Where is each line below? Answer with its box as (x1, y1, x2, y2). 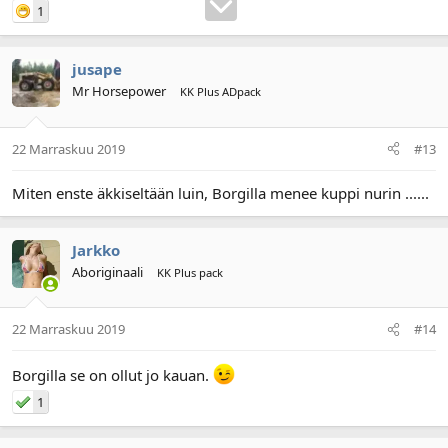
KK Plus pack (157, 264, 223, 280)
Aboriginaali (72, 262, 143, 281)
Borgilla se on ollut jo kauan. (12, 365, 213, 385)
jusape (72, 59, 122, 79)
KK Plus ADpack (180, 84, 261, 99)
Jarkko (72, 239, 120, 260)
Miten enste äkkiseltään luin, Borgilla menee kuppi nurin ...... (12, 182, 429, 203)
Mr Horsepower (72, 82, 166, 100)
